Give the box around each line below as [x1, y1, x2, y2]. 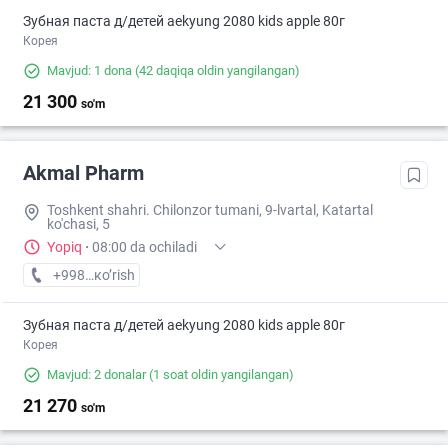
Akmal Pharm [23, 161, 144, 186]
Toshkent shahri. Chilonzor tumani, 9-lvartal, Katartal [47, 202, 373, 219]
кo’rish [94, 267, 135, 284]
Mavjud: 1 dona [47, 63, 132, 79]
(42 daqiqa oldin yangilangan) [132, 63, 300, 79]
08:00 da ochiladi [92, 239, 197, 256]
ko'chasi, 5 [47, 216, 110, 233]
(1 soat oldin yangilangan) [146, 367, 294, 383]
